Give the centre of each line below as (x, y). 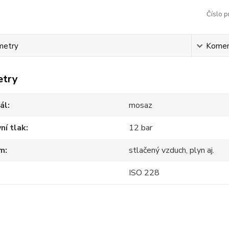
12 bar (141, 128)
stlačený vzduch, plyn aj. (172, 150)
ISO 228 (144, 173)
